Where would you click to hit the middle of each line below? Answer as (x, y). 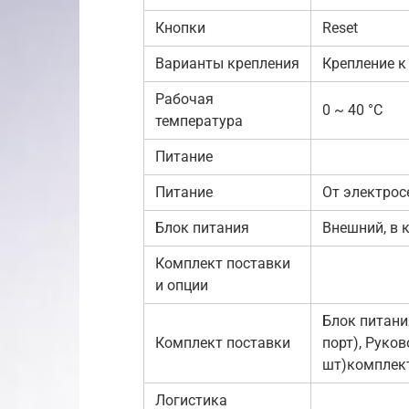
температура (199, 121)
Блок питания (202, 227)
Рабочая (184, 99)
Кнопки (180, 27)
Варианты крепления (227, 63)
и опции (182, 285)
